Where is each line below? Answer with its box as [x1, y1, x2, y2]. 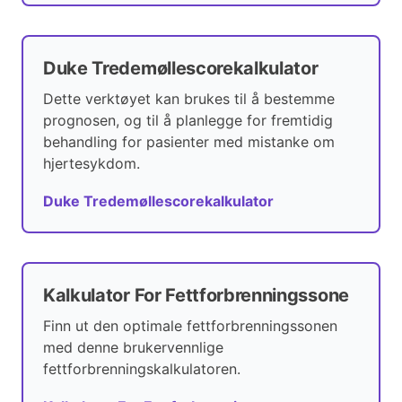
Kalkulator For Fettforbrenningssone [43, 284, 349, 307]
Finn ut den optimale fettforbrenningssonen [43, 317, 337, 336]
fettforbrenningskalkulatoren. [43, 360, 240, 379]
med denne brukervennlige [43, 338, 223, 357]
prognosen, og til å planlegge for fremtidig [43, 111, 333, 130]
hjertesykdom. [43, 154, 140, 173]
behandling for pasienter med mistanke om [43, 133, 335, 152]
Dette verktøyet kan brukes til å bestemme [43, 90, 335, 109]
